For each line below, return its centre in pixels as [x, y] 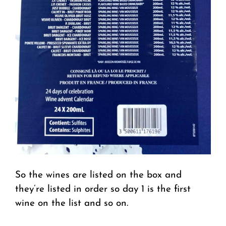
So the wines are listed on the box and [98, 176]
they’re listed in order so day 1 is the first [103, 190]
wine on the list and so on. [72, 204]
